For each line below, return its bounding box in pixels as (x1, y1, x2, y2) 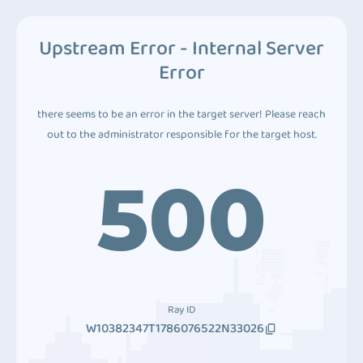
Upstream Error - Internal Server (39, 32, 324, 65)
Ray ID (168, 301, 195, 318)
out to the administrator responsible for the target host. (46, 126, 317, 143)
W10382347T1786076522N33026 (86, 318, 264, 339)
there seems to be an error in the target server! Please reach (37, 105, 326, 123)
